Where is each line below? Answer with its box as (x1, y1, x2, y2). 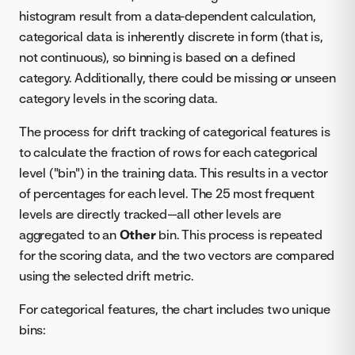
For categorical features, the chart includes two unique (19, 300, 330, 317)
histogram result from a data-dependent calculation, (19, 7, 316, 24)
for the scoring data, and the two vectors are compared (19, 246, 335, 263)
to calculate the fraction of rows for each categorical (19, 143, 319, 160)
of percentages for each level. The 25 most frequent (19, 185, 315, 201)
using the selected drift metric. (19, 267, 193, 284)
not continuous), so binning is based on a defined (19, 48, 296, 65)
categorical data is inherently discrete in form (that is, (19, 28, 323, 44)
